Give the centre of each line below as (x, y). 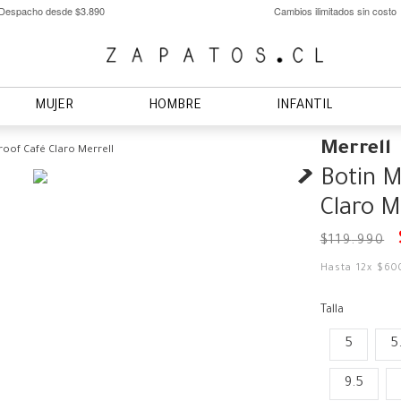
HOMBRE (175, 107)
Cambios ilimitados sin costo (335, 10)
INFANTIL (305, 107)
